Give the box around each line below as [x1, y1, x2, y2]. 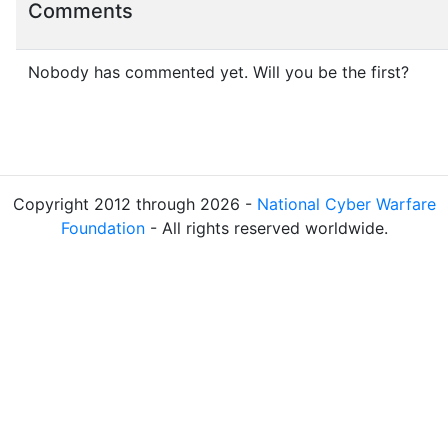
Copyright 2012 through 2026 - [12, 194, 257, 214]
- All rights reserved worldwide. [144, 218, 388, 238]
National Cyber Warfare [256, 194, 436, 214]
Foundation [60, 218, 145, 238]
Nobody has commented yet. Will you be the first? [28, 62, 409, 82]
